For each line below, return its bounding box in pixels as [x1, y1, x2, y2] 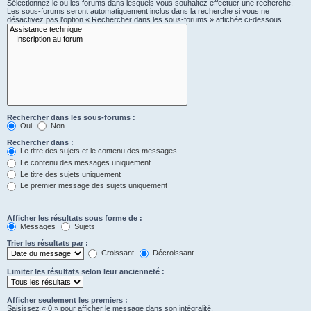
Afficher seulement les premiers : [7, 296, 128, 305]
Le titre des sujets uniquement [18, 169, 121, 178]
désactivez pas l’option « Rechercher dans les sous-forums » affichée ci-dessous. [7, 15, 284, 24]
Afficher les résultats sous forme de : [7, 213, 142, 222]
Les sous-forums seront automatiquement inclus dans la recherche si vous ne [7, 7, 269, 16]
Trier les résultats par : [7, 239, 88, 248]
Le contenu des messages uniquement [18, 158, 151, 167]
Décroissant [151, 249, 194, 258]
